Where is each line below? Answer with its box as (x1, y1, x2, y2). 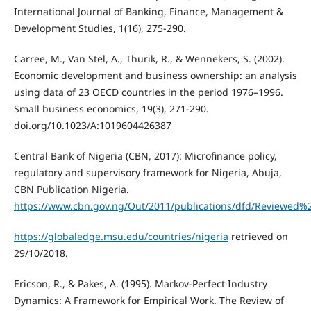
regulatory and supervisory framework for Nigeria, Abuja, (13, 166, 282, 180)
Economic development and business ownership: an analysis (13, 69, 297, 83)
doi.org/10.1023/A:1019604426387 (13, 119, 171, 133)
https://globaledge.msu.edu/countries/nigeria (13, 230, 228, 244)
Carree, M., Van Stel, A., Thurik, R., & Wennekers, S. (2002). (13, 52, 285, 66)
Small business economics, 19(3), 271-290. (13, 102, 209, 116)
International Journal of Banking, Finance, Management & (13, 5, 283, 19)
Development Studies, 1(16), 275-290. (13, 22, 186, 35)
